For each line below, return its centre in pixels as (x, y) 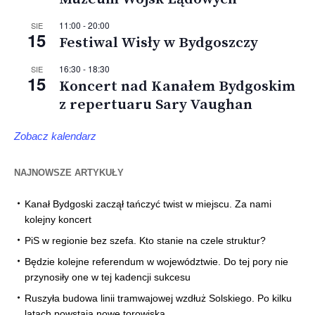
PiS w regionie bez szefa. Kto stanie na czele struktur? (145, 240)
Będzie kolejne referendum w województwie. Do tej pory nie (156, 261)
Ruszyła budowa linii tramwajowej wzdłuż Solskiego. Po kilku (158, 298)
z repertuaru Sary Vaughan (156, 104)
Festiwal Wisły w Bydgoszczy (159, 43)
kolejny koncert (58, 219)
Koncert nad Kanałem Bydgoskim (177, 86)
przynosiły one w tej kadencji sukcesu (108, 277)
